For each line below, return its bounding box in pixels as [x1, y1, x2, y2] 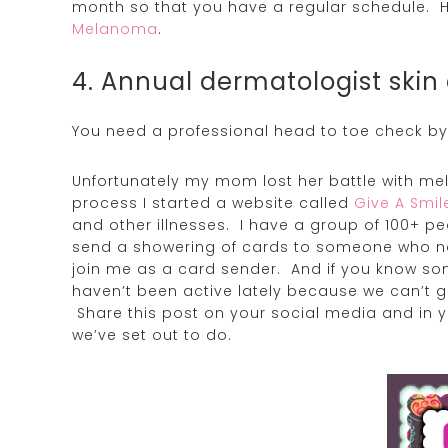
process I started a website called [72, 192, 354, 213]
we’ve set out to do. [72, 324, 232, 345]
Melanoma [72, 18, 158, 39]
